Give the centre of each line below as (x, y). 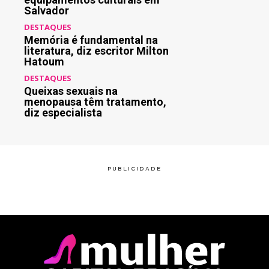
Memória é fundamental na (91, 40)
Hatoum (44, 62)
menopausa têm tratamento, (95, 102)
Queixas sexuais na (71, 91)
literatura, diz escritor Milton (96, 51)
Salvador (47, 11)
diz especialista (63, 113)
